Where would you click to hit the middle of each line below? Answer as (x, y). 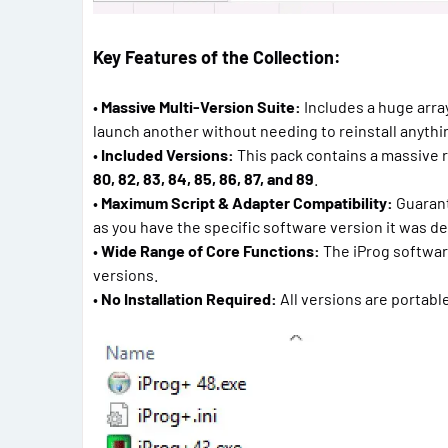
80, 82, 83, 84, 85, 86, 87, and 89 (203, 178)
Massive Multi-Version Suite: (201, 106)
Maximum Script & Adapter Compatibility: (247, 202)
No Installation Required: (189, 298)
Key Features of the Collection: (217, 56)
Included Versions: (167, 154)
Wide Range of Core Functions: (210, 250)
